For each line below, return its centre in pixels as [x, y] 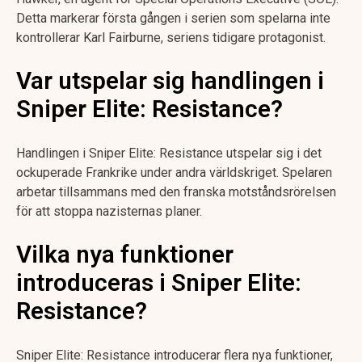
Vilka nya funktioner [125, 255]
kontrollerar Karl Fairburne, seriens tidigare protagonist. [171, 37]
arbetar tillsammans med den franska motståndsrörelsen [176, 192]
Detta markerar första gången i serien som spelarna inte [173, 18]
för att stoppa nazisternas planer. [109, 211]
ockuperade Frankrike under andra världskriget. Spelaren [174, 172]
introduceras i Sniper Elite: [159, 283]
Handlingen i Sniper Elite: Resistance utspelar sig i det [169, 153]
